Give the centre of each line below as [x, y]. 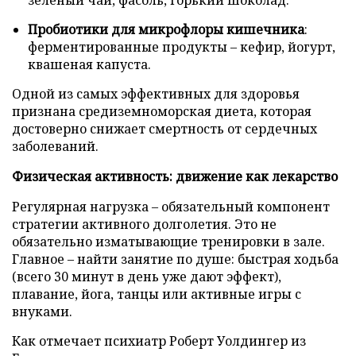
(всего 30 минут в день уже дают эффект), [147, 276]
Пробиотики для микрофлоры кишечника [166, 29]
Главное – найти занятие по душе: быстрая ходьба [175, 259]
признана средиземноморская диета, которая [162, 111]
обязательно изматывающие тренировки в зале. [168, 241]
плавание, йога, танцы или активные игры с [157, 294]
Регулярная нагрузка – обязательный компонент [171, 206]
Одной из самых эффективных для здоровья [156, 93]
